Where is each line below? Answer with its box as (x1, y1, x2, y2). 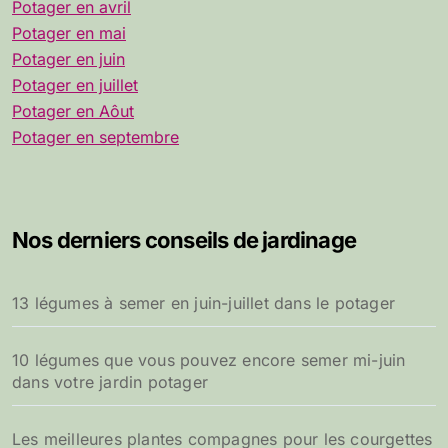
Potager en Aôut (12, 101, 134, 122)
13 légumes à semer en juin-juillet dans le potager (12, 293, 395, 314)
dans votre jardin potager (12, 372, 208, 393)
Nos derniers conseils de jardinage (12, 227, 357, 254)
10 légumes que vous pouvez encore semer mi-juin (12, 350, 406, 371)
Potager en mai (12, 23, 126, 44)
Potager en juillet (12, 75, 138, 96)
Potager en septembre (12, 127, 179, 148)
